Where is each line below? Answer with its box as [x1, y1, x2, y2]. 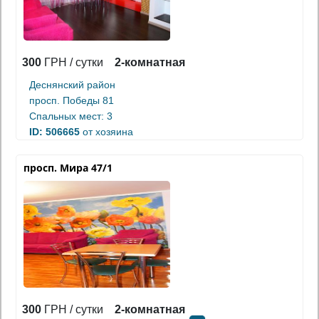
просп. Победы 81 [29, 94, 114, 106]
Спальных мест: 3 [29, 110, 113, 122]
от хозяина [80, 125, 133, 137]
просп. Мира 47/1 [23, 160, 113, 174]
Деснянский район [29, 78, 115, 90]
